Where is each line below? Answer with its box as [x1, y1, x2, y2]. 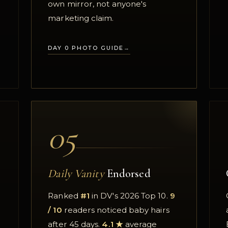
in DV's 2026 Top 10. [90, 191, 170, 201]
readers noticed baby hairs [62, 205, 169, 215]
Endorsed [104, 166, 151, 181]
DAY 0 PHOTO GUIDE [48, 44, 124, 51]
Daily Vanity [48, 166, 104, 181]
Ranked [48, 191, 80, 201]
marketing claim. [48, 13, 114, 23]
